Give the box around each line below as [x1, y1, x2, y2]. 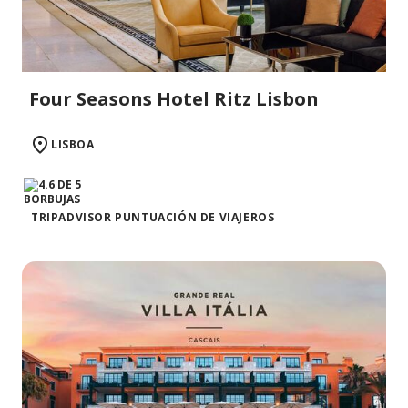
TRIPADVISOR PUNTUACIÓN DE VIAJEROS [31, 209, 275, 226]
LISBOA [51, 137, 95, 153]
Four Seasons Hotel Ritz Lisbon [29, 87, 319, 112]
